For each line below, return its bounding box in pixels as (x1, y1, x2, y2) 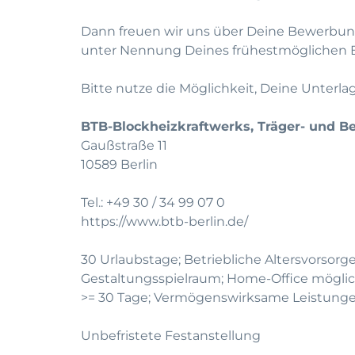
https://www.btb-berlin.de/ (81, 214, 248, 229)
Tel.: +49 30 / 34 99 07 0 (81, 195, 225, 210)
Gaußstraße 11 (81, 138, 167, 153)
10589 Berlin (81, 157, 158, 172)
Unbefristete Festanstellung (81, 328, 261, 343)
